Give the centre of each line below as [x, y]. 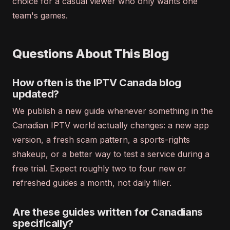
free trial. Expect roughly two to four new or [99, 168]
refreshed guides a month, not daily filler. [92, 183]
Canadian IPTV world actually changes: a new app [111, 125]
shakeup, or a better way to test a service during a [111, 154]
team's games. [40, 15]
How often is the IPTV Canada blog [97, 83]
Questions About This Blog [91, 54]
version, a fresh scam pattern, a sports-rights [101, 140]
